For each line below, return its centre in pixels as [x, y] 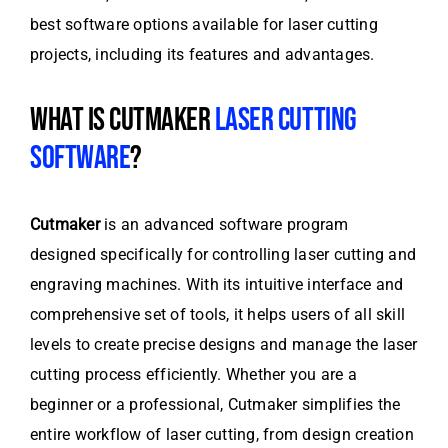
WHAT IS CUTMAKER [122, 121]
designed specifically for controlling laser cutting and [223, 255]
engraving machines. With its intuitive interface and [217, 285]
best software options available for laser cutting [204, 25]
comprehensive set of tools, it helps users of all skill [218, 315]
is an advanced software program [224, 225]
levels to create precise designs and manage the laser [224, 345]
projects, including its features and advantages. [202, 55]
